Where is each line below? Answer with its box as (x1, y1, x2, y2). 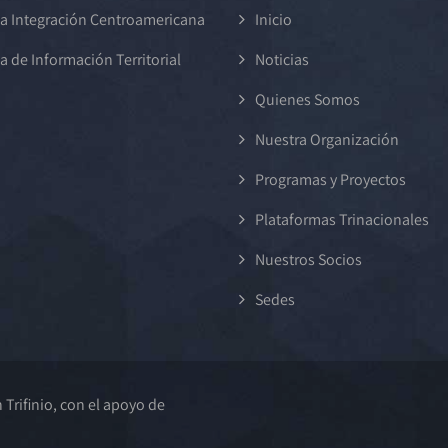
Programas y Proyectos (255, 169, 406, 190)
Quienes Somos (255, 89, 360, 110)
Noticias (255, 49, 309, 70)
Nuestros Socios (255, 249, 362, 270)
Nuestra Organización (255, 129, 399, 150)
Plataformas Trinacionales (255, 209, 429, 230)
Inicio (255, 9, 292, 30)
